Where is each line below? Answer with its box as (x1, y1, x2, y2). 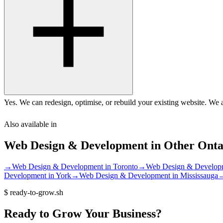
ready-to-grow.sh (8, 188, 63, 197)
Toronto (113, 162, 138, 171)
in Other (148, 138, 198, 152)
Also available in (4, 119, 57, 128)
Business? (112, 207, 162, 220)
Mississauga (180, 171, 218, 180)
